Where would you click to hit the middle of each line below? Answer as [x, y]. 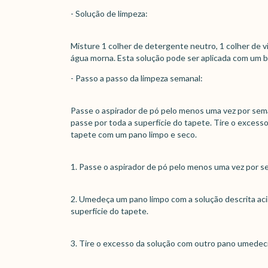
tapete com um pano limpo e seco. [134, 134]
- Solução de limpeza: [109, 13]
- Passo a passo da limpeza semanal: [137, 78]
